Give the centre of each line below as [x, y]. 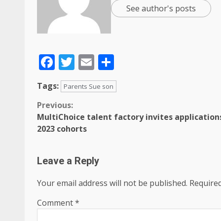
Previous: [55, 105]
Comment [56, 203]
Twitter [101, 62]
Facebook [90, 62]
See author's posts [161, 8]
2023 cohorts [62, 129]
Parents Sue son [89, 86]
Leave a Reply [68, 161]
